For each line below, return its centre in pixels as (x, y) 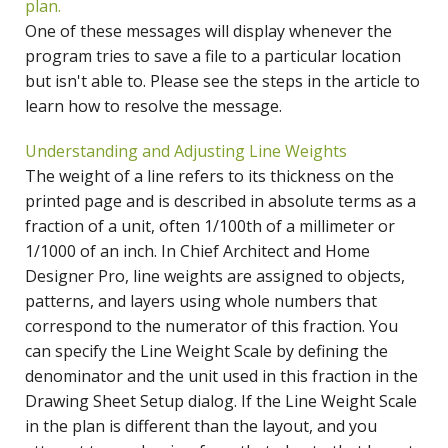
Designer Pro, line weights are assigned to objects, (215, 276)
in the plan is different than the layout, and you (201, 426)
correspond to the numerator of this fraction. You (211, 326)
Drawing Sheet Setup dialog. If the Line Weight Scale (221, 401)
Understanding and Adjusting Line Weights (186, 151)
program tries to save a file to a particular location (213, 56)
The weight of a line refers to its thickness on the (209, 176)
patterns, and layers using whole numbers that (201, 301)
